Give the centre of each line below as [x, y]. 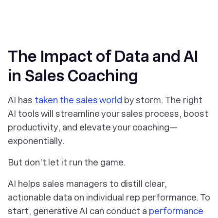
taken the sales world [78, 100]
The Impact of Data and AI [103, 56]
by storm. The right [162, 100]
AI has [21, 100]
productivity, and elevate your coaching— [93, 127]
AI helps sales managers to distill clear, [87, 183]
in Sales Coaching [73, 76]
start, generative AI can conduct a [78, 211]
